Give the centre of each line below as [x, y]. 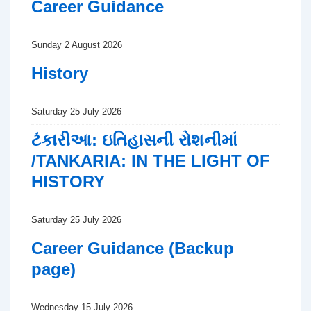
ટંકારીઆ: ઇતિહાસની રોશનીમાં [134, 140]
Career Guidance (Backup [133, 248]
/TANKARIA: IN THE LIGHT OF [151, 160]
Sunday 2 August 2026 [77, 44]
